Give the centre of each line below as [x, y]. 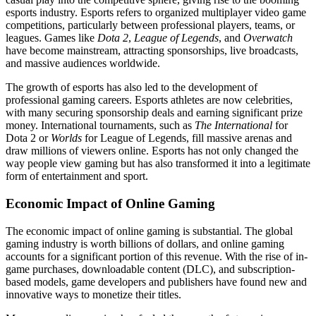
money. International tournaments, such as [100, 126]
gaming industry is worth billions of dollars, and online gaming [145, 243]
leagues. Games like [51, 38]
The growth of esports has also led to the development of [132, 87]
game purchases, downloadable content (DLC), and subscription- [150, 269]
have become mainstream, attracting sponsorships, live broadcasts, [152, 51]
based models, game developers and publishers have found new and [156, 281]
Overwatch [268, 38]
